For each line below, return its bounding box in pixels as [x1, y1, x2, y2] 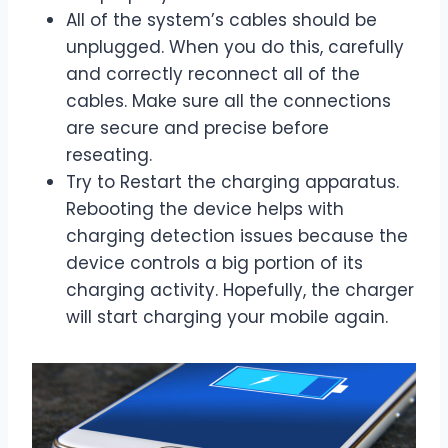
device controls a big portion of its [66, 251, 363, 276]
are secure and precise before [66, 116, 329, 141]
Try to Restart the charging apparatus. [66, 170, 399, 195]
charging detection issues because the [66, 224, 408, 249]
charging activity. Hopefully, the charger [66, 278, 414, 303]
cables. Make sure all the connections [66, 89, 391, 114]
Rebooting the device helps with [66, 197, 344, 222]
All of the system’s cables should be [66, 8, 377, 33]
